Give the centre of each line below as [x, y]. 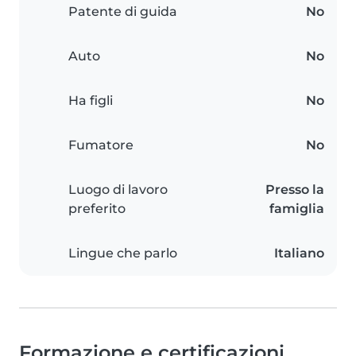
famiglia [297, 209]
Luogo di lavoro [118, 190]
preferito [97, 209]
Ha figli [91, 101]
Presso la [295, 190]
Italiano [299, 253]
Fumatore [101, 145]
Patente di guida [123, 12]
